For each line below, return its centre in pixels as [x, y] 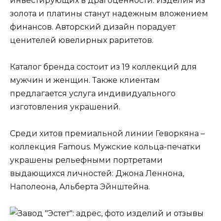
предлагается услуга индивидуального [93, 93]
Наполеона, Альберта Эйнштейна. [80, 187]
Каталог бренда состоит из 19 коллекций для [103, 67]
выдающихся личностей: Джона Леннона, [97, 174]
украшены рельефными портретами [86, 160]
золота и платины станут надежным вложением [109, 13]
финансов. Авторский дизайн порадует [93, 27]
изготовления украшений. [65, 107]
